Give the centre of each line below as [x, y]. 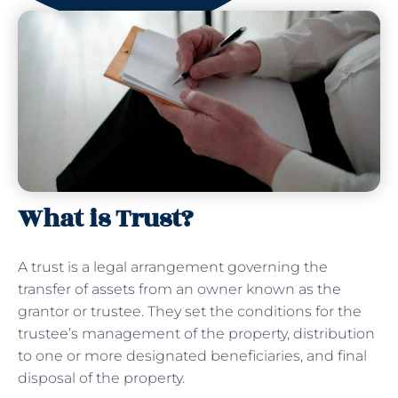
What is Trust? [106, 219]
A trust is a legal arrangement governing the [173, 267]
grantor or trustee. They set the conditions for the [190, 311]
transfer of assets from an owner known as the [179, 289]
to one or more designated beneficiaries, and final [192, 355]
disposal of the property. [103, 378]
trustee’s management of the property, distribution [196, 333]
